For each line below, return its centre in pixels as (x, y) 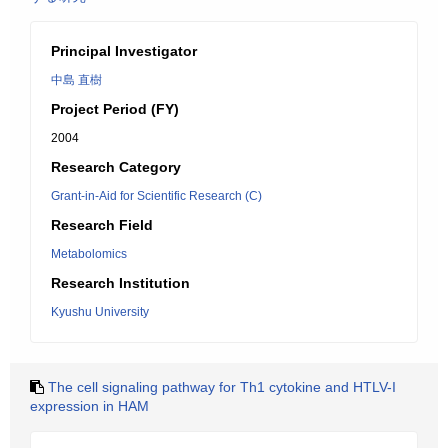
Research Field (102, 225)
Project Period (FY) (115, 109)
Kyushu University (100, 312)
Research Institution (120, 283)
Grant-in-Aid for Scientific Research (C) (156, 196)
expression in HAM (89, 406)
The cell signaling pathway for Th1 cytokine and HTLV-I (222, 387)
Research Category (116, 167)
